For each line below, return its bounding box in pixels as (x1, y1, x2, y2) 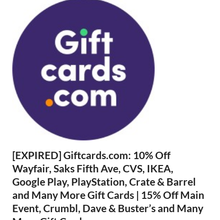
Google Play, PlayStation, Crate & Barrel (12, 175, 196, 188)
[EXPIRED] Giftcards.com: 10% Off (12, 148, 170, 161)
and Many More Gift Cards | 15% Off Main (12, 188, 204, 201)
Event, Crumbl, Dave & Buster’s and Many (12, 201, 203, 214)
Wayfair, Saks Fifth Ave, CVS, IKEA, (12, 162, 173, 174)
